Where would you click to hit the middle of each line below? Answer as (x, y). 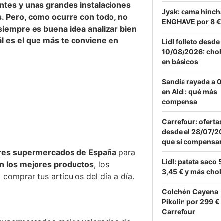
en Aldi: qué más (189, 92)
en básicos (180, 61)
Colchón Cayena (190, 192)
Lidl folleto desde (191, 42)
